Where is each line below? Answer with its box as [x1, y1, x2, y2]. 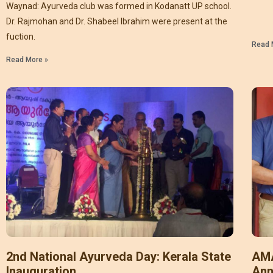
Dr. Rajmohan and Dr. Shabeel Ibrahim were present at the [6, 16, 227, 26]
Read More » [6, 55, 48, 64]
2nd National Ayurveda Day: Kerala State [6, 249, 231, 264]
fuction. [6, 31, 35, 41]
